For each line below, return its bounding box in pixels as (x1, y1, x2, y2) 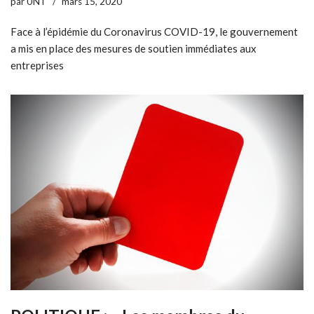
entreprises (11, 59, 64, 72)
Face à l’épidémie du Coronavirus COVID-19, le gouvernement (11, 25, 298, 39)
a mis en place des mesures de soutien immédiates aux (11, 42, 257, 55)
